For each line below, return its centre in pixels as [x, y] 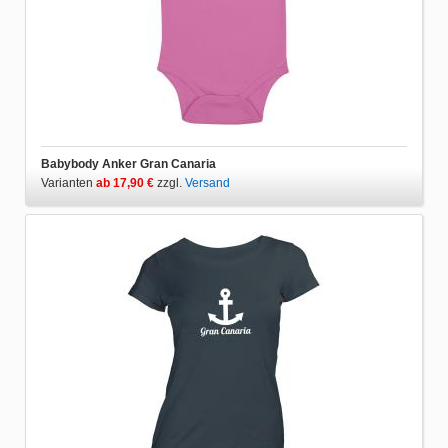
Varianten [68, 182]
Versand [207, 182]
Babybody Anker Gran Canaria [128, 163]
